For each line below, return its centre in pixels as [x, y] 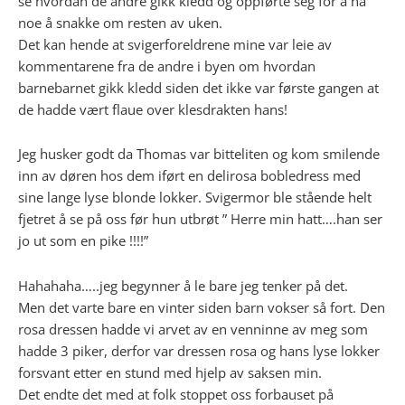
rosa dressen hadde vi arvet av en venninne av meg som [193, 329]
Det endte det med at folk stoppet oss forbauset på [176, 394]
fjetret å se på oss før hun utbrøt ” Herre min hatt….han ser [200, 219]
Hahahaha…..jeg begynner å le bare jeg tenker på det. [183, 285]
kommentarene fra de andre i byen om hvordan [167, 66]
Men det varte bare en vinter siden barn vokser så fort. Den [202, 307]
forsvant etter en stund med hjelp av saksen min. [170, 372]
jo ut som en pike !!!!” [83, 241]
